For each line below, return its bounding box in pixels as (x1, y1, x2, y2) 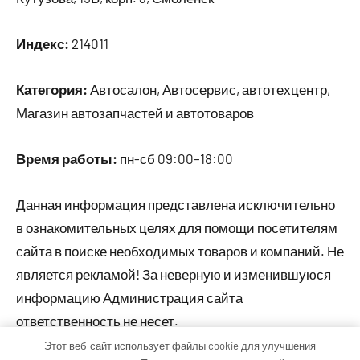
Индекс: (16, 35, 69, 52)
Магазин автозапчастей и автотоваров (16, 104, 254, 121)
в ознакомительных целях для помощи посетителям (16, 219, 337, 236)
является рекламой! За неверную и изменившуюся (16, 266, 331, 283)
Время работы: (16, 150, 117, 167)
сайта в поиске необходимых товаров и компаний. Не (16, 243, 344, 260)
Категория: (16, 81, 88, 98)
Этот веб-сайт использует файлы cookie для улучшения (44, 338, 316, 352)
